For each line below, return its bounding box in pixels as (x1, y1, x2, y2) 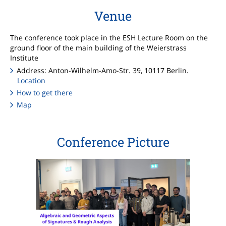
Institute (10, 53, 38, 63)
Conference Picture (56, 133, 169, 150)
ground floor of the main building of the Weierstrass (10, 43, 187, 53)
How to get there (17, 87, 73, 97)
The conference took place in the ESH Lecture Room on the (10, 33, 208, 43)
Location (17, 75, 45, 85)
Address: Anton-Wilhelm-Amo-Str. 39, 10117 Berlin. (17, 65, 189, 75)
